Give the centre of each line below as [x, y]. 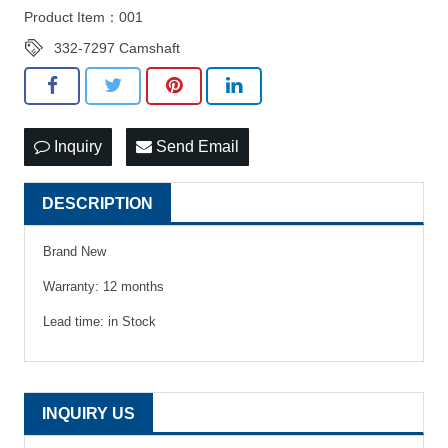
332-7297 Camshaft [117, 48]
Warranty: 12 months [103, 286]
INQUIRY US [88, 413]
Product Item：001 [83, 17]
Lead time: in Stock [99, 321]
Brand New [74, 251]
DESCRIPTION [97, 203]
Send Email [195, 146]
